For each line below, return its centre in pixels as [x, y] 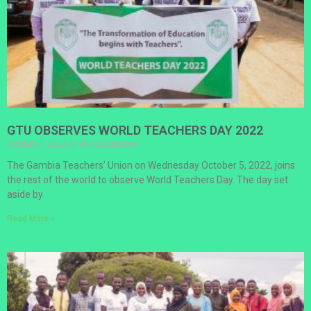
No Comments [108, 143]
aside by [25, 194]
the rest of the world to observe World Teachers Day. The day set [148, 179]
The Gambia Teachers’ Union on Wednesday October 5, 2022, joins [151, 165]
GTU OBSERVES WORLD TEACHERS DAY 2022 [135, 130]
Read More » [31, 218]
